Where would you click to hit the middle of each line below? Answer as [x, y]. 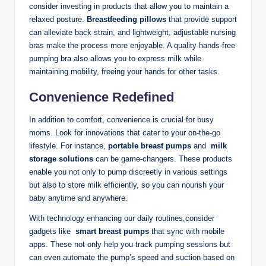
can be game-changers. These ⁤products [163, 159]
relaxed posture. [58, 20]
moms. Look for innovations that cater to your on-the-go [125, 133]
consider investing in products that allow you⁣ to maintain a [129, 7]
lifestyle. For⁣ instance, [69, 146]
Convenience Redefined [102, 97]
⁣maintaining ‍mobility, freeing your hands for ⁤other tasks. [124, 72]
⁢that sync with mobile [187, 232]
